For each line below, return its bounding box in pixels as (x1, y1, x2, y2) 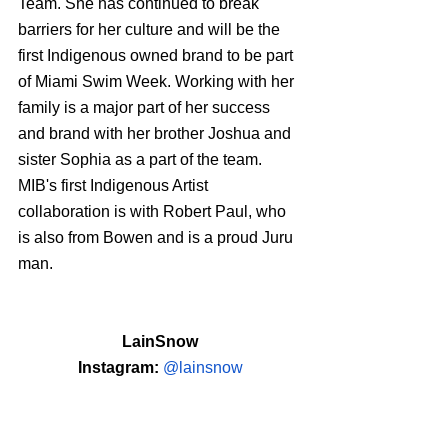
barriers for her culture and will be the (18, 20, 284, 38)
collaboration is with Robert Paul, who (18, 202, 290, 220)
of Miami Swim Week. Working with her (18, 72, 298, 90)
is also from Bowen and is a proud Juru (18, 228, 297, 246)
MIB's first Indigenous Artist (18, 176, 212, 194)
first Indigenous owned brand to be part (18, 46, 297, 64)
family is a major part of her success (18, 98, 274, 116)
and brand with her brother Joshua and (18, 124, 295, 142)
